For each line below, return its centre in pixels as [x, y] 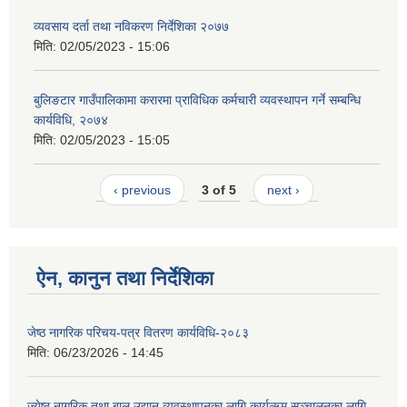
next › [284, 189]
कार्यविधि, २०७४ [71, 120]
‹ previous [142, 189]
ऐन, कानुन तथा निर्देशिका [125, 279]
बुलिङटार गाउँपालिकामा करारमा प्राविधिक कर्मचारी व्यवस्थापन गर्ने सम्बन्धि [197, 100]
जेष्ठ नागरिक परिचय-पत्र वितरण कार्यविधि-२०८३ [138, 333]
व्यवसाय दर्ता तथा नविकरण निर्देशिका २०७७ [131, 27]
